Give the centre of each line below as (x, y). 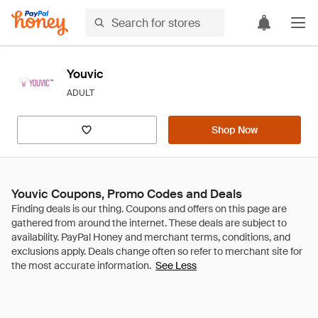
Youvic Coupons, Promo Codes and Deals (127, 194)
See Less (176, 265)
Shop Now (234, 130)
